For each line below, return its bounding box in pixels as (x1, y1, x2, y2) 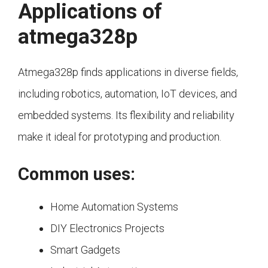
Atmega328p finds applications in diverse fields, (18, 66, 238, 79)
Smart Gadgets (50, 243, 120, 257)
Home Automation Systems (50, 200, 178, 214)
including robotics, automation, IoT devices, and (18, 87, 237, 100)
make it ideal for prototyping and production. (18, 130, 221, 144)
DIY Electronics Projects (50, 222, 165, 235)
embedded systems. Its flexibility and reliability (18, 109, 234, 122)
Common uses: (18, 164, 135, 185)
